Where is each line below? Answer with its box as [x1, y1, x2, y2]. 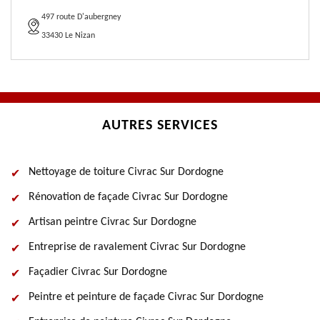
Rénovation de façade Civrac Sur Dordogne [29, 191, 228, 203]
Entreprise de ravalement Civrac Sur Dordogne [29, 241, 246, 253]
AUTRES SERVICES [102, 119, 218, 133]
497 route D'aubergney [41, 13, 121, 21]
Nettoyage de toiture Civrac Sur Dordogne [29, 166, 224, 178]
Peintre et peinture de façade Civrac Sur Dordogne [29, 291, 264, 303]
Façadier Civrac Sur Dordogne [29, 266, 167, 278]
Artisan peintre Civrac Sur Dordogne [29, 216, 196, 228]
